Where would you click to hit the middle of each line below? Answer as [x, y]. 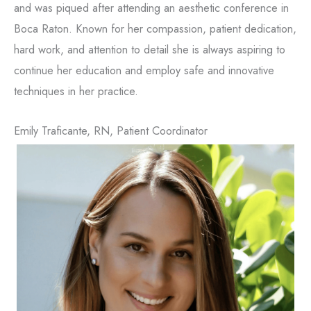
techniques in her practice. [76, 91]
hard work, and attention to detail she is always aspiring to [150, 50]
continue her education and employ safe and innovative [144, 70]
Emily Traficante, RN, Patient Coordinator [111, 130]
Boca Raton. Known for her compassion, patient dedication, [155, 29]
